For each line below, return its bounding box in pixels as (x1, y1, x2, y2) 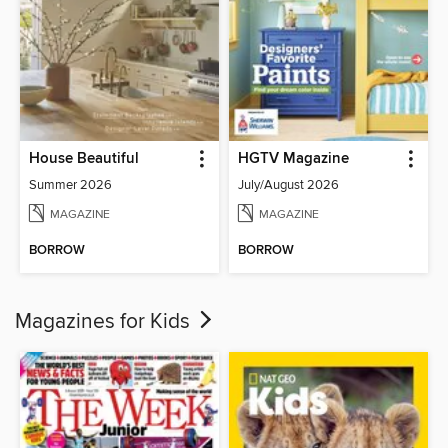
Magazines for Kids (15, 308, 195, 335)
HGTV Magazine (238, 149, 349, 168)
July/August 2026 (238, 176, 339, 193)
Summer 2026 (29, 176, 113, 193)
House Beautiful (29, 149, 140, 168)
